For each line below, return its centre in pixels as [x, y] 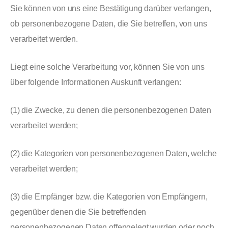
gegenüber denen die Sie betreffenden [78, 212]
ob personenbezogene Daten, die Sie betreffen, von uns [109, 24]
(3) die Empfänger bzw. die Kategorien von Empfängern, [109, 197]
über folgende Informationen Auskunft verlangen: [96, 82]
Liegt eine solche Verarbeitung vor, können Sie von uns [107, 67]
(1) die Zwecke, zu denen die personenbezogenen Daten [111, 110]
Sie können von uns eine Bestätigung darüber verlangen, [111, 8]
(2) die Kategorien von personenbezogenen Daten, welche [113, 153]
